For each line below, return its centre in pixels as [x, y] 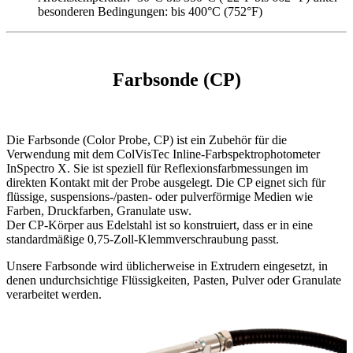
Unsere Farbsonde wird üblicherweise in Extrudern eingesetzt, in [167, 266]
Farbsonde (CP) [176, 79]
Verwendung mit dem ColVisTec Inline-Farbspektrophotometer [163, 154]
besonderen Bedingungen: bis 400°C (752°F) [150, 11]
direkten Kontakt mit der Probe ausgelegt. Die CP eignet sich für [166, 182]
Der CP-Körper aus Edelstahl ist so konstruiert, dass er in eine [160, 225]
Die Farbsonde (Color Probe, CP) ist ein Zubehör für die [147, 139]
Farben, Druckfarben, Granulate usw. [99, 210]
